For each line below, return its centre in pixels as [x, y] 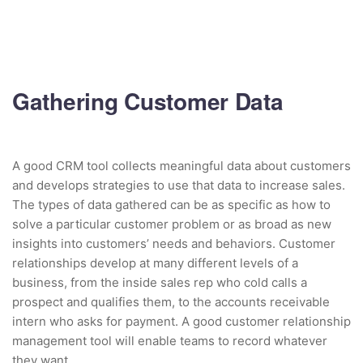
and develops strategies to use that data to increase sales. [179, 186]
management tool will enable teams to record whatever [170, 341]
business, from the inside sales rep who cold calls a [160, 283]
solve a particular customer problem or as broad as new [172, 224]
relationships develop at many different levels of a [155, 263]
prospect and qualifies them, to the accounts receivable [171, 302]
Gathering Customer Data [148, 101]
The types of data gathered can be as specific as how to [171, 205]
